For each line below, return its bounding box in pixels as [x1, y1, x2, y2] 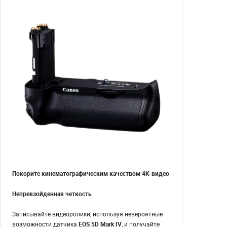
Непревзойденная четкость [12, 190, 92, 198]
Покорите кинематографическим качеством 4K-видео [12, 169, 169, 178]
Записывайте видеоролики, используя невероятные [12, 210, 163, 218]
